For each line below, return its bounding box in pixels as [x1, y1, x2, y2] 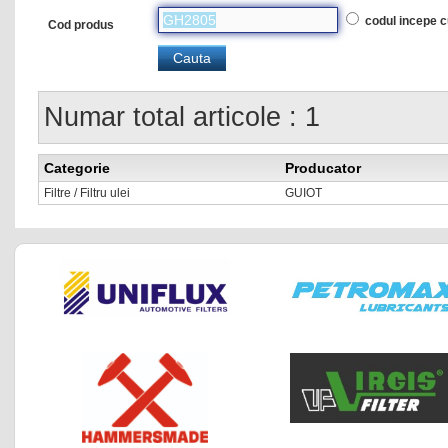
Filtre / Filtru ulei [44, 186, 130, 201]
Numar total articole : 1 [44, 102, 320, 133]
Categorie [44, 160, 110, 177]
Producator [285, 160, 361, 177]
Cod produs [48, 18, 114, 33]
